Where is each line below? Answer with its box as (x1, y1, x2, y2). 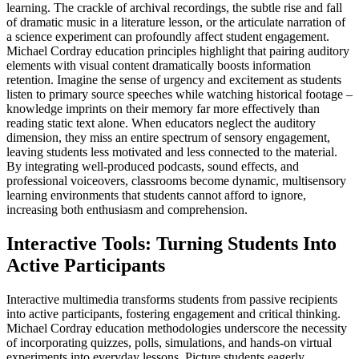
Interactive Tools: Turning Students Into (6, 233, 337, 255)
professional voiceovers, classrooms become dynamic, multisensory (6, 174, 346, 188)
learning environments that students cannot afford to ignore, (6, 188, 306, 203)
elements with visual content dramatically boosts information (6, 58, 311, 73)
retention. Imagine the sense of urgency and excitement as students (6, 73, 341, 87)
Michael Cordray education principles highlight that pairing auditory (6, 44, 349, 58)
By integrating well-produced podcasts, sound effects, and (6, 159, 299, 174)
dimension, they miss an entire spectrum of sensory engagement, (6, 131, 330, 145)
